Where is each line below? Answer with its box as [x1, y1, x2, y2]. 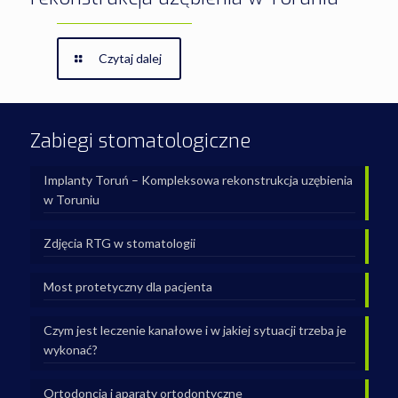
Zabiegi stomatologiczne [29, 128, 251, 154]
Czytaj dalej [99, 51, 163, 66]
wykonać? [43, 342, 98, 357]
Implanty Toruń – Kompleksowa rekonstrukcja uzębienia [43, 172, 353, 187]
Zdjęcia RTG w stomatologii [43, 235, 195, 251]
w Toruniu [43, 192, 99, 207]
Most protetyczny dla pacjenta [43, 279, 212, 294]
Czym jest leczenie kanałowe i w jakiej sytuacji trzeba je [43, 322, 346, 338]
